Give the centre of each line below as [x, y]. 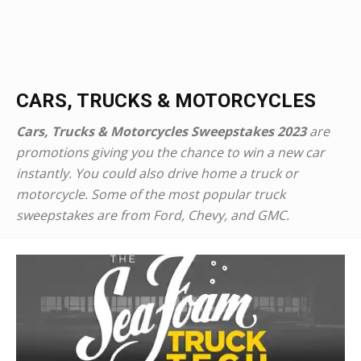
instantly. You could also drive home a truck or [157, 173]
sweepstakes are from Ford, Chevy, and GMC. [153, 215]
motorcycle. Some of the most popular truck [151, 194]
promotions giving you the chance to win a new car [170, 152]
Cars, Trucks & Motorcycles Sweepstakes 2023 [161, 131]
